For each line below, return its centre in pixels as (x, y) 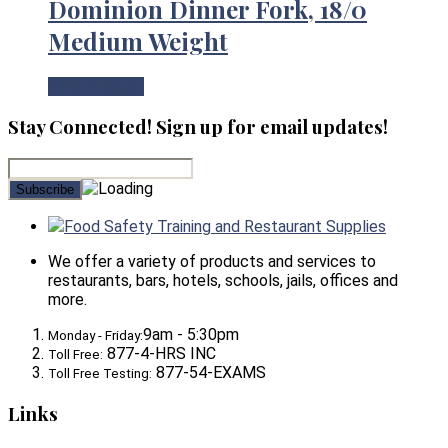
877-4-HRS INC (159, 354)
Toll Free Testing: (100, 374)
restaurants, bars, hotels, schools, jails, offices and (223, 281)
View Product (96, 86)
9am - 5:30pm (191, 335)
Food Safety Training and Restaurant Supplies (225, 227)
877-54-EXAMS (209, 373)
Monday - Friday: (95, 336)
